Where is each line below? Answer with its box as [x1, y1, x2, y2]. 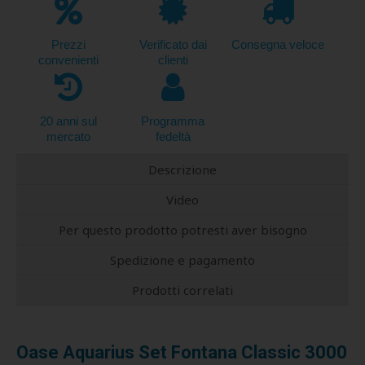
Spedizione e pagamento [110, 251, 255, 268]
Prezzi [51, 37, 86, 51]
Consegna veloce [231, 37, 324, 51]
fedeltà [155, 129, 191, 143]
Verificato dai [139, 37, 207, 51]
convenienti [38, 52, 99, 67]
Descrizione [148, 161, 217, 178]
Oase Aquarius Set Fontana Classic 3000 [16, 341, 347, 363]
